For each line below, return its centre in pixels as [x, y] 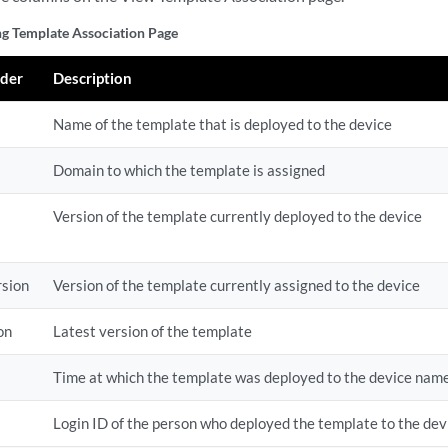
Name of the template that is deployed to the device [222, 124]
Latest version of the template [152, 331]
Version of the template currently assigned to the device [236, 285]
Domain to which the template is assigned [188, 170]
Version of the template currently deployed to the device [237, 216]
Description [92, 78]
